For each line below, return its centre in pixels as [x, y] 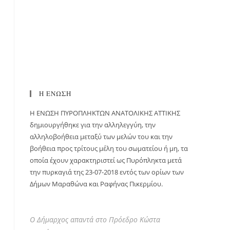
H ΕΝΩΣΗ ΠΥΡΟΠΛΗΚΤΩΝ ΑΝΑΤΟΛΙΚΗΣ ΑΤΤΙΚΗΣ [105, 113]
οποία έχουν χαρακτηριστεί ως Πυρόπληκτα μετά [106, 160]
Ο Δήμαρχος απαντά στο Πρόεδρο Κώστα [95, 219]
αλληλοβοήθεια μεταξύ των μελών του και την [101, 137]
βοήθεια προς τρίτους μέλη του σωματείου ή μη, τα [109, 148]
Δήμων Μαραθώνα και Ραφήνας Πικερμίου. [96, 184]
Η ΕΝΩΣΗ [55, 93]
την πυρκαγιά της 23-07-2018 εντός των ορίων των [107, 172]
